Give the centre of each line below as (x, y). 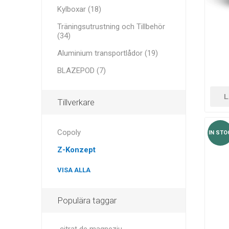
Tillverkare (76, 102)
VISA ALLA (74, 170)
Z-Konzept (76, 150)
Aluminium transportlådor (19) (107, 53)
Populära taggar (87, 200)
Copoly (69, 132)
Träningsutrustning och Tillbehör (111, 27)
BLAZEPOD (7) (81, 71)
